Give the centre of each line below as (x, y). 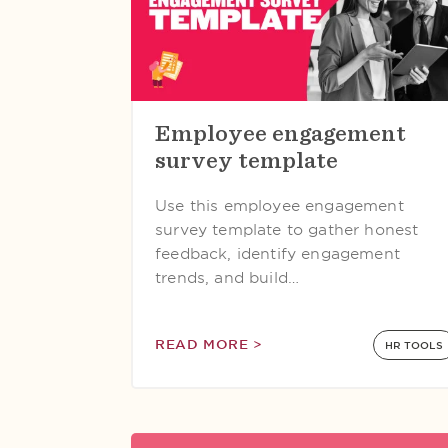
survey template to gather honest (287, 230)
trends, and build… (227, 278)
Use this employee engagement (279, 206)
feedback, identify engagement (277, 254)
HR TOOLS (414, 345)
